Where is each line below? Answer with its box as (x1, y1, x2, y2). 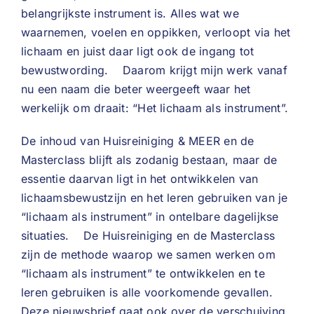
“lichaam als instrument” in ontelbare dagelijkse (21, 210, 279, 224)
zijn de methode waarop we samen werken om (21, 247, 275, 261)
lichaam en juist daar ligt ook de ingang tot (21, 44, 254, 58)
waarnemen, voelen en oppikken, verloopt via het (21, 25, 291, 39)
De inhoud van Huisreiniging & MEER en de (21, 134, 254, 148)
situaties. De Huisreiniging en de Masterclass (21, 228, 275, 243)
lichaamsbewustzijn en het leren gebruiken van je (21, 191, 288, 205)
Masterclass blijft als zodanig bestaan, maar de (21, 153, 278, 167)
